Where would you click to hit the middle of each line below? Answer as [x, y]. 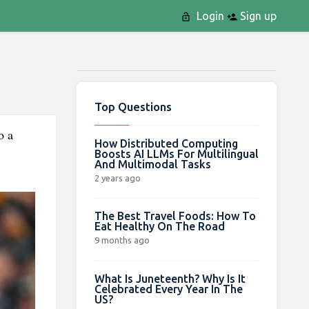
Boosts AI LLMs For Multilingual [176, 153]
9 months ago [122, 240]
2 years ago [117, 178]
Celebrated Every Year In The [168, 289]
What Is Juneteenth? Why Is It [170, 278]
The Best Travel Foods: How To [175, 216]
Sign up [257, 16]
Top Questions [133, 106]
